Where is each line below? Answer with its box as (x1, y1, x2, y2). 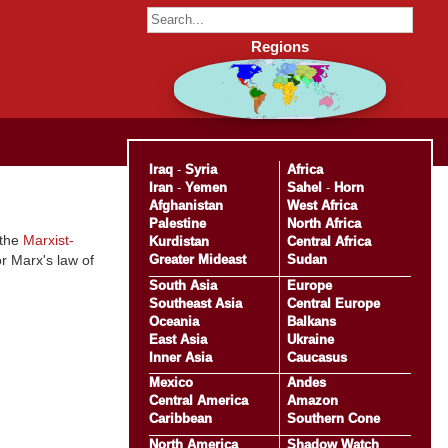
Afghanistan (148, 197, 223, 213)
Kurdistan (148, 233, 209, 249)
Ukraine (286, 331, 334, 347)
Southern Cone (286, 411, 380, 427)
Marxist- (23, 232, 74, 249)
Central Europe (286, 295, 380, 311)
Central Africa (286, 233, 371, 249)
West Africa (286, 197, 357, 213)
